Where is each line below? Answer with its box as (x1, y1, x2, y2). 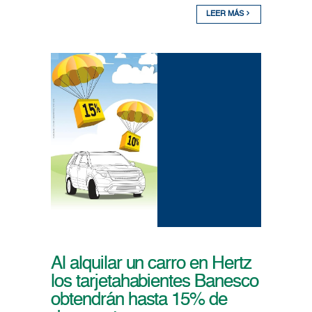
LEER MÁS (206, 10, 247, 19)
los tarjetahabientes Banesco (50, 273, 258, 292)
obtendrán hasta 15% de (50, 291, 228, 310)
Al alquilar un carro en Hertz (50, 255, 251, 274)
